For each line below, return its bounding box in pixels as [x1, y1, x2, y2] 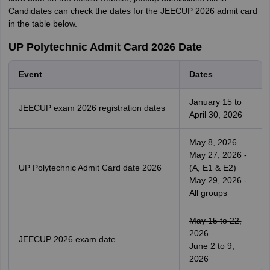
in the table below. [8, 19, 77, 28]
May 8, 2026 [189, 137, 237, 147]
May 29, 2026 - [189, 175, 247, 185]
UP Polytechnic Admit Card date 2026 [18, 163, 162, 172]
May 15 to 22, [189, 216, 242, 225]
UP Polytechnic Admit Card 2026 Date [8, 41, 202, 53]
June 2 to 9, [189, 241, 234, 251]
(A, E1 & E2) [189, 163, 236, 172]
